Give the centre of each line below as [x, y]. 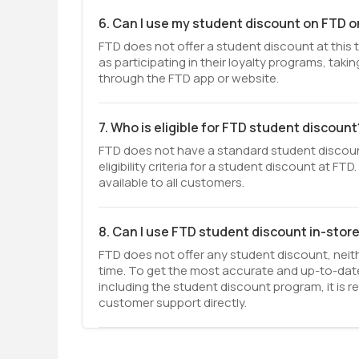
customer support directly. [173, 303]
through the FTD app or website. [189, 78]
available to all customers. [171, 182]
